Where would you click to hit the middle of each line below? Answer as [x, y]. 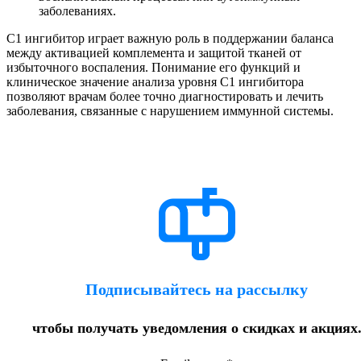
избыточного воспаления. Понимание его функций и [154, 68]
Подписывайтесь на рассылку [197, 290]
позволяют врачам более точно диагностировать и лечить [165, 97]
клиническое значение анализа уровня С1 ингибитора [155, 82]
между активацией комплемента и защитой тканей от [154, 53]
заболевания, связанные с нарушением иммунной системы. [170, 111]
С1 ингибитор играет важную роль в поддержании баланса [170, 39]
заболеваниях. [77, 11]
